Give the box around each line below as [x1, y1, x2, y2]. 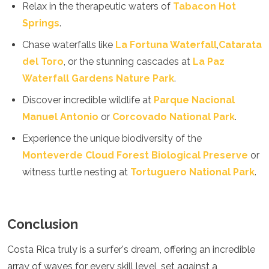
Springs [22, 17, 59, 29]
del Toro [22, 56, 64, 67]
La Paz [193, 56, 225, 67]
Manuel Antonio [22, 111, 98, 122]
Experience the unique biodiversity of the [22, 133, 202, 144]
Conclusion [7, 216, 78, 232]
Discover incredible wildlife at [22, 94, 154, 106]
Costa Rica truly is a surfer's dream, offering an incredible [7, 244, 255, 255]
